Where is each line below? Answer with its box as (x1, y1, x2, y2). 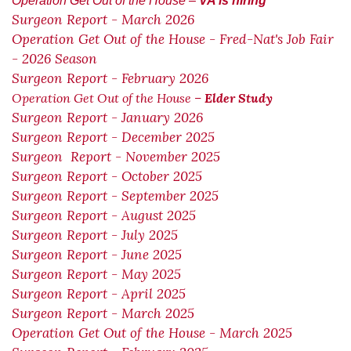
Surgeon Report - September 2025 (12, 187, 219, 204)
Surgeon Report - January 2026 (12, 109, 203, 126)
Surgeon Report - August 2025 (12, 207, 196, 224)
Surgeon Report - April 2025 (12, 285, 186, 302)
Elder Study (204, 90, 273, 106)
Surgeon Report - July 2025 (12, 226, 178, 244)
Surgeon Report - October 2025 (12, 168, 202, 185)
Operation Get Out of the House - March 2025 (12, 324, 292, 342)
